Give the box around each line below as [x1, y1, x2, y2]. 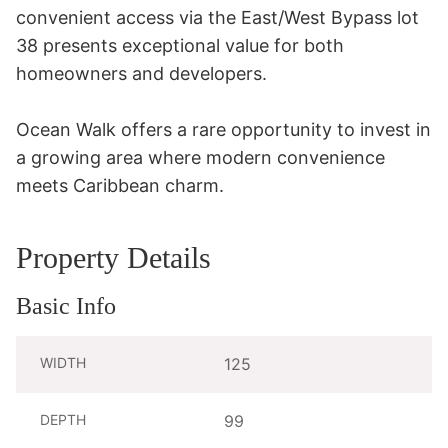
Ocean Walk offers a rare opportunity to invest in [16, 118, 431, 140]
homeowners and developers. [16, 62, 267, 84]
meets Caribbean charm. [16, 174, 224, 196]
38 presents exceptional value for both [16, 34, 344, 56]
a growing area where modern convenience [16, 146, 385, 168]
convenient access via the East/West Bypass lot [16, 6, 419, 28]
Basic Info [16, 292, 116, 319]
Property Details [16, 240, 211, 274]
